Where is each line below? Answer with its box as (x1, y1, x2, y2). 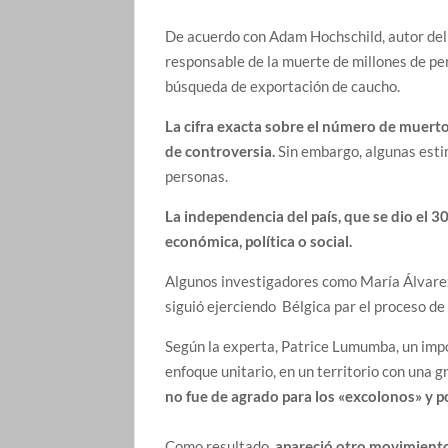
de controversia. (165, 141, 276, 160)
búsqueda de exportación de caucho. (165, 76, 401, 95)
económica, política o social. (165, 231, 353, 250)
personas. (165, 166, 235, 185)
